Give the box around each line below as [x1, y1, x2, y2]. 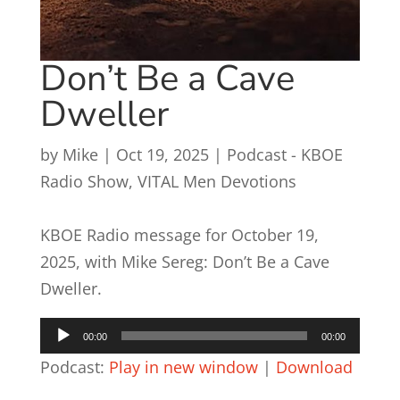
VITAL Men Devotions [137, 171, 296, 193]
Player [38, 346, 86, 369]
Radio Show [39, 171, 129, 193]
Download [275, 356, 353, 379]
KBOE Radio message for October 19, [39, 224, 319, 246]
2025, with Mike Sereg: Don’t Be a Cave [39, 251, 329, 273]
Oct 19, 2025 [115, 144, 209, 166]
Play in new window [108, 356, 258, 379]
